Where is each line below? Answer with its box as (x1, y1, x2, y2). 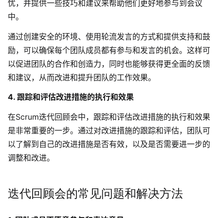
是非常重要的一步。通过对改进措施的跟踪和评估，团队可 (8, 126, 210, 136)
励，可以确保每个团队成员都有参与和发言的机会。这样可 (8, 45, 210, 55)
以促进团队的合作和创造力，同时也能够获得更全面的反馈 (8, 58, 210, 69)
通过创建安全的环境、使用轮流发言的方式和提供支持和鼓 (8, 31, 210, 41)
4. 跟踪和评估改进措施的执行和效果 (8, 92, 134, 102)
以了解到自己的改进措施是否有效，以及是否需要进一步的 (8, 139, 210, 149)
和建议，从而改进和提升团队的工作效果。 (8, 72, 156, 82)
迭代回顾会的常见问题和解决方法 (8, 186, 183, 201)
